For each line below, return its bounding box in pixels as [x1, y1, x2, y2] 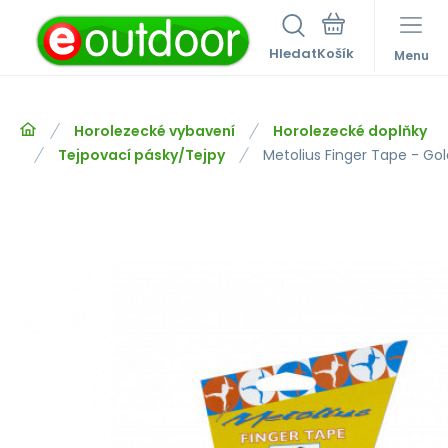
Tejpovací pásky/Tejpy [58, 145, 225, 165]
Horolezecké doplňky [273, 121, 427, 141]
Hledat [269, 44, 317, 63]
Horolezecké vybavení [74, 121, 235, 141]
